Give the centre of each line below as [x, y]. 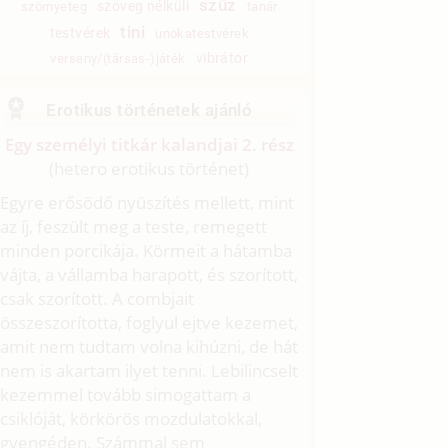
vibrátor [222, 57]
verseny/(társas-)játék [118, 58]
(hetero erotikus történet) [149, 168]
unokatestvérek [202, 33]
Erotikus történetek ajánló [149, 109]
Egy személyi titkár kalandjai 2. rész [149, 144]
